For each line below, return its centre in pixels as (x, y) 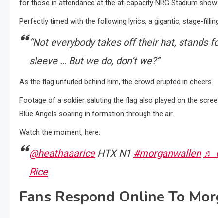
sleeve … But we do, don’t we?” (94, 61)
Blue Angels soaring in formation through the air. (97, 114)
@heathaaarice (62, 154)
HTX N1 (114, 154)
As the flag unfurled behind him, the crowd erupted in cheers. (116, 82)
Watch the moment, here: (60, 133)
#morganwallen (167, 154)
